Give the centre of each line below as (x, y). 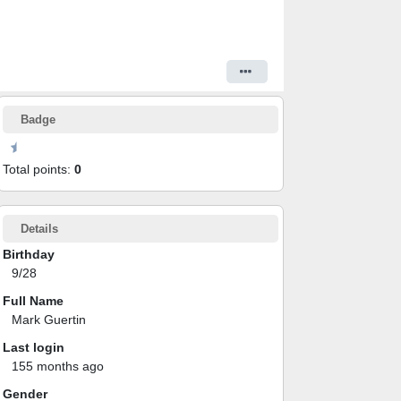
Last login (34, 347)
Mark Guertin (49, 319)
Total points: (38, 169)
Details (39, 228)
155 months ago (58, 366)
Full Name (33, 300)
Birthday (29, 254)
